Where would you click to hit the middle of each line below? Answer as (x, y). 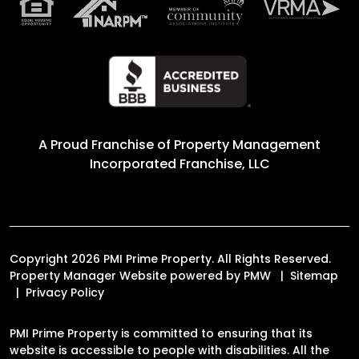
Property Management (247, 144)
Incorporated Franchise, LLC (179, 163)
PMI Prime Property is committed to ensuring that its (161, 333)
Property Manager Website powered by (127, 275)
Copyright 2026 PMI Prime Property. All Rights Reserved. (170, 258)
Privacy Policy (65, 292)
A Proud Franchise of (106, 144)
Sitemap (314, 275)
